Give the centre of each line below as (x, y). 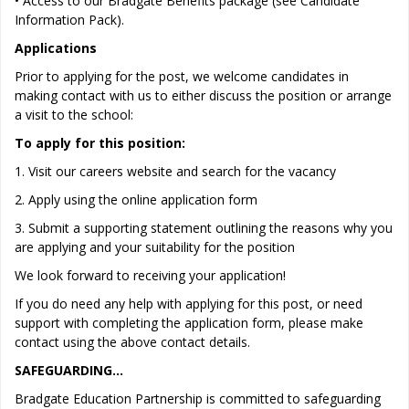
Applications (56, 48)
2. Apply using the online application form (136, 199)
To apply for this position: (100, 143)
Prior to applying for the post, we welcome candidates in (182, 76)
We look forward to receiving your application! (150, 275)
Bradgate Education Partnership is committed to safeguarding (198, 399)
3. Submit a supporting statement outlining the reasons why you (204, 228)
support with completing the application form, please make (189, 323)
